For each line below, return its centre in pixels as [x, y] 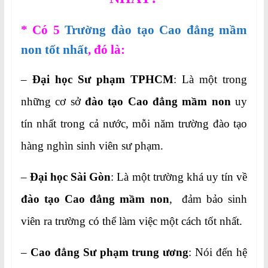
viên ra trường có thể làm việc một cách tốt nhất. [131, 221]
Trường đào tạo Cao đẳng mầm [156, 30]
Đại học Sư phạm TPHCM [103, 80]
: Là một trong [211, 80]
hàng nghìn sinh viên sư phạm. [92, 146]
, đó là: [106, 50]
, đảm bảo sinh [208, 199]
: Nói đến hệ [218, 252]
